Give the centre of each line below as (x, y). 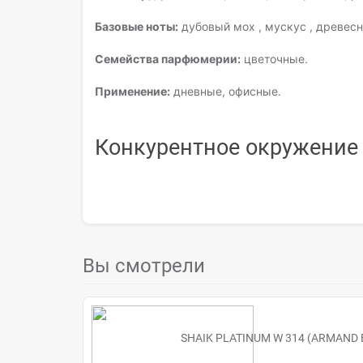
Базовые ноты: (137, 26)
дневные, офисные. (226, 91)
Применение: (132, 91)
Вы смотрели (144, 266)
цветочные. (274, 59)
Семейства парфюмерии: (168, 59)
